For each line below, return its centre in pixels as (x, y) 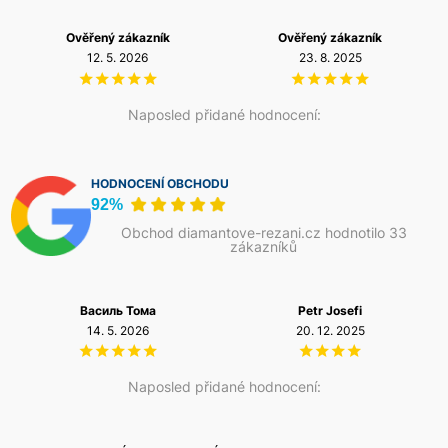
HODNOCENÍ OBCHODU (160, 184)
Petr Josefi (330, 311)
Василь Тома (117, 311)
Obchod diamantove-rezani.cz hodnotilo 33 (263, 233)
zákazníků (264, 247)
